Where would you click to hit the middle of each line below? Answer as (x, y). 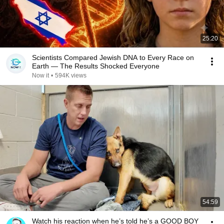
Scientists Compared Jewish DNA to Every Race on (113, 57)
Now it (40, 75)
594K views (71, 75)
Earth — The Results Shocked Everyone (96, 66)
